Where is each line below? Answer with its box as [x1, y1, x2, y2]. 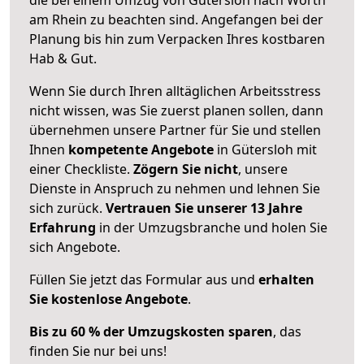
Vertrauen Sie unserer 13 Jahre [106, 198, 302, 217]
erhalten [258, 270, 314, 288]
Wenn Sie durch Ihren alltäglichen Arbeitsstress [29, 81, 321, 100]
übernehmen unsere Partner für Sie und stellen [29, 120, 321, 139]
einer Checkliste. [29, 159, 133, 178]
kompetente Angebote [68, 140, 214, 158]
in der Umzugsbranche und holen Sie [96, 218, 327, 236]
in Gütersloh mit [214, 140, 317, 158]
